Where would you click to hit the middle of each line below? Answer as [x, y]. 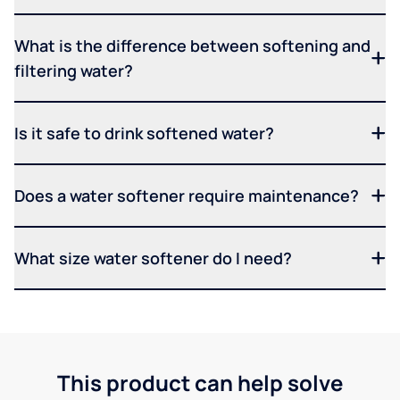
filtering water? [74, 70]
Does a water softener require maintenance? [187, 195]
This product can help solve [200, 382]
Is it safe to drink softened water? [144, 133]
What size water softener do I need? [153, 258]
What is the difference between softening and [192, 45]
